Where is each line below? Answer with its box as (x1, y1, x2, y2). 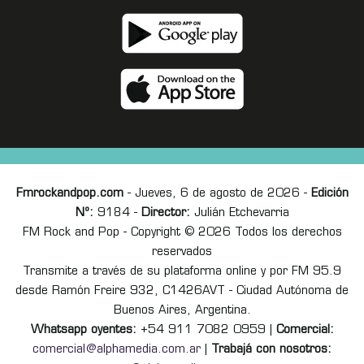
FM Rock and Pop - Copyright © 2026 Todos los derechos (22, 226, 342, 239)
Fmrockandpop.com (15, 187, 123, 200)
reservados (152, 245, 212, 258)
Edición (310, 187, 349, 200)
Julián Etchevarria (189, 206, 289, 219)
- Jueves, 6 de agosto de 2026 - (123, 187, 311, 200)
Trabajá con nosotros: (211, 343, 331, 356)
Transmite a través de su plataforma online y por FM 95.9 (23, 265, 341, 278)
